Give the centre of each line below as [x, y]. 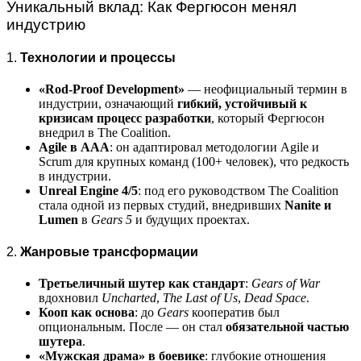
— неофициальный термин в [266, 89]
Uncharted [129, 297]
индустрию [46, 24]
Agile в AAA [74, 147]
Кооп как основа [87, 312]
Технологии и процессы [98, 58]
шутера [60, 341]
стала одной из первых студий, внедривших [162, 205]
